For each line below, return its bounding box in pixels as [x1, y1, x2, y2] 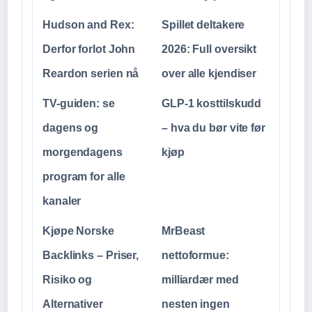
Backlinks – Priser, [42, 249, 139, 262]
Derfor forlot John [42, 43, 136, 56]
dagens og [42, 122, 99, 134]
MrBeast [162, 225, 205, 237]
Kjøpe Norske [42, 225, 114, 237]
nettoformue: [162, 249, 229, 262]
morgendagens [42, 146, 123, 159]
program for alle [42, 171, 125, 183]
